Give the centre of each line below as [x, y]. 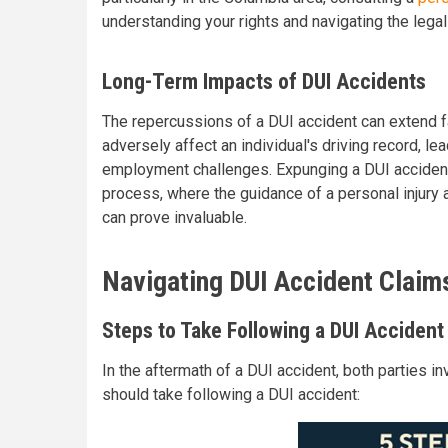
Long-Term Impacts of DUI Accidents [264, 81]
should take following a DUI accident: [233, 394]
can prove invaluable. [174, 217]
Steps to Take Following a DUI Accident [273, 330]
